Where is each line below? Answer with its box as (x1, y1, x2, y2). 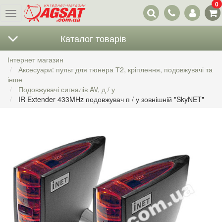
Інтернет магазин (7, 55, 63, 64)
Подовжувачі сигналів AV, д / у (18, 84, 115, 94)
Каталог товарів (60, 32, 126, 45)
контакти (162, 8, 190, 19)
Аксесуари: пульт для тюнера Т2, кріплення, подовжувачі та (18, 64, 213, 74)
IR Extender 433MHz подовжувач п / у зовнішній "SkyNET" (18, 94, 204, 104)
